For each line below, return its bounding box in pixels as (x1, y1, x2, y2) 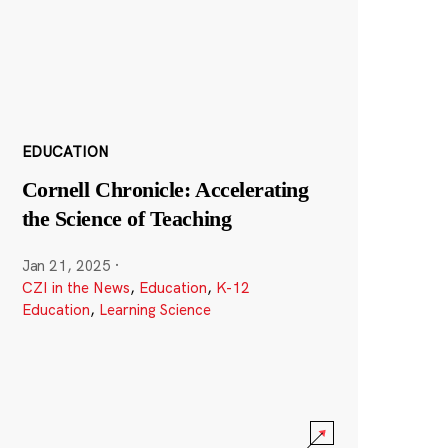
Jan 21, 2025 (21, 255, 112, 275)
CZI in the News (21, 277, 130, 297)
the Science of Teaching (21, 205, 232, 231)
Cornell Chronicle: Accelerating (21, 176, 309, 202)
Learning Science (98, 299, 211, 319)
